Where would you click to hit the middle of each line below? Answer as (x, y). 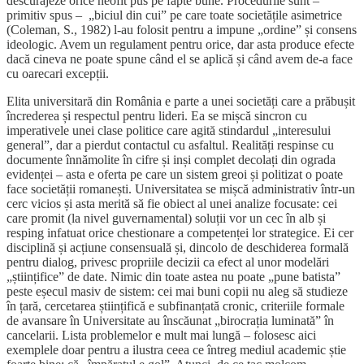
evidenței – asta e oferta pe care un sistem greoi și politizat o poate (175, 175)
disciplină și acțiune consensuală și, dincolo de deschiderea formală (178, 248)
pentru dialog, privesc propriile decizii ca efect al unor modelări (168, 262)
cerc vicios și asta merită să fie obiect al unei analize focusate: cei (172, 204)
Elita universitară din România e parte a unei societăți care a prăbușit (181, 102)
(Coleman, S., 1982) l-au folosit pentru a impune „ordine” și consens (182, 30)
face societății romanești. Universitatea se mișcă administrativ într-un (181, 189)
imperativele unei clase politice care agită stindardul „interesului (169, 131)
